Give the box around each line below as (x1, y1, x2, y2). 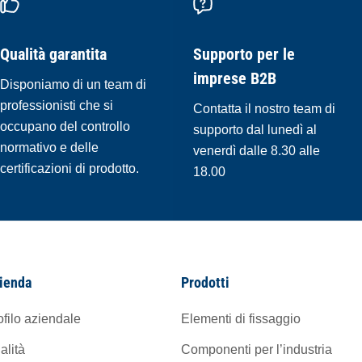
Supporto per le (193, 44, 295, 64)
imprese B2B (193, 68, 276, 88)
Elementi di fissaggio (181, 311, 301, 326)
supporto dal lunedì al (193, 122, 317, 137)
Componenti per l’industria (181, 342, 332, 356)
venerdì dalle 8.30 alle (193, 143, 320, 158)
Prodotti (181, 273, 229, 291)
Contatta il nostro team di (193, 101, 335, 116)
